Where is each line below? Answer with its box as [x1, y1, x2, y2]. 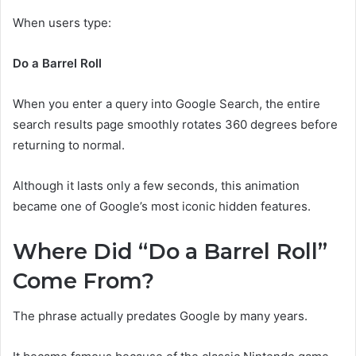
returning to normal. [13, 137, 125, 153]
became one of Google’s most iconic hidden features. [13, 198, 311, 214]
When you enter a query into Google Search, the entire [13, 95, 320, 111]
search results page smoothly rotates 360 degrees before [13, 116, 338, 132]
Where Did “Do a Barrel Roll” [13, 238, 327, 265]
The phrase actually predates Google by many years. [13, 308, 308, 324]
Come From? [13, 267, 154, 294]
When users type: [13, 14, 111, 30]
